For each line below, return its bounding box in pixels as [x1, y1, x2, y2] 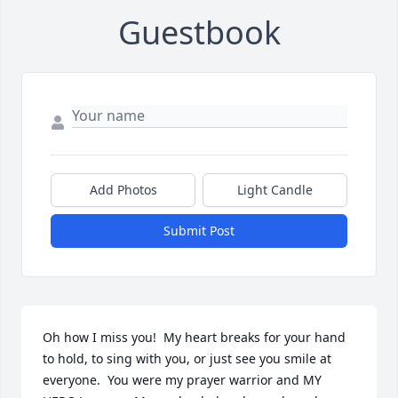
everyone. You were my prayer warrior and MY [43, 371, 322, 389]
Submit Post [163, 222, 235, 240]
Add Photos [89, 181, 157, 199]
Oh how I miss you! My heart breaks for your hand [43, 329, 346, 346]
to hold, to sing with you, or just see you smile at [43, 350, 331, 368]
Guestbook [117, 11, 281, 55]
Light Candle [237, 181, 313, 199]
